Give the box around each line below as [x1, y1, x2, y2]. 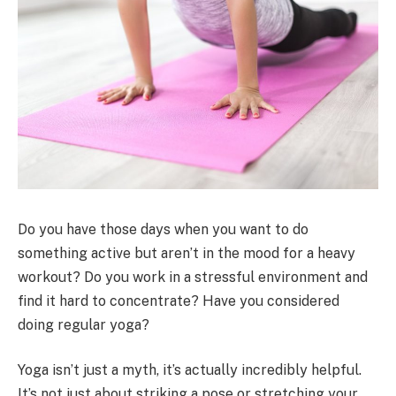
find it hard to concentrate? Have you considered [18, 292, 339, 309]
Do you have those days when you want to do [18, 220, 308, 238]
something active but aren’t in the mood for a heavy [18, 244, 355, 262]
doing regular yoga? [18, 316, 149, 333]
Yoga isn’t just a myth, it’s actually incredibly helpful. [18, 362, 362, 379]
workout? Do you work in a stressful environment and [18, 268, 368, 286]
